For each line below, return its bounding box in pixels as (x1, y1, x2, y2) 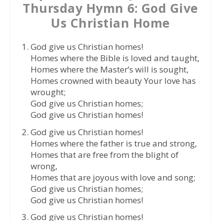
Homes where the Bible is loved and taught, (30, 52, 199, 64)
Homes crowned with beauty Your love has (30, 74, 196, 86)
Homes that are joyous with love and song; (30, 171, 195, 183)
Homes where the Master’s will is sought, (30, 63, 188, 75)
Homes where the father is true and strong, (30, 137, 197, 149)
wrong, (30, 160, 57, 172)
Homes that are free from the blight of (30, 148, 179, 160)
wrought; (30, 86, 66, 98)
